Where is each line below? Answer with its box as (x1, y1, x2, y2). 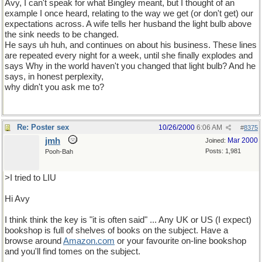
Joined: (205, 137, 227, 144)
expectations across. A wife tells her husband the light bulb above (5, 19, 251, 29)
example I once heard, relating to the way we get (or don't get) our (5, 9, 253, 18)
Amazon (63, 236, 95, 246)
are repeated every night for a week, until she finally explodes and (5, 51, 253, 60)
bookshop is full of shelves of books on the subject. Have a (5, 226, 228, 235)
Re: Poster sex (17, 123, 69, 132)
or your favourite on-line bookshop (115, 236, 246, 246)
